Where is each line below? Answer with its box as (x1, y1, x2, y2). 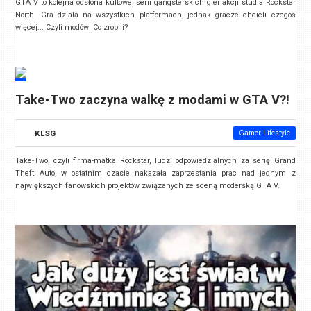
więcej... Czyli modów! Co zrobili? (15, 23, 128, 33)
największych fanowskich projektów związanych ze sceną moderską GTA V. (15, 181, 280, 191)
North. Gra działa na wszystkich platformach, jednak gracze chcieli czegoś (15, 10, 296, 20)
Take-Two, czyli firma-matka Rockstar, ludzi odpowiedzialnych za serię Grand (15, 156, 296, 166)
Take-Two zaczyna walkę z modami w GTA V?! (15, 92, 290, 108)
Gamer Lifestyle (238, 129, 290, 137)
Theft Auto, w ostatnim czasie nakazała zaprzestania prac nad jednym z (15, 169, 296, 178)
